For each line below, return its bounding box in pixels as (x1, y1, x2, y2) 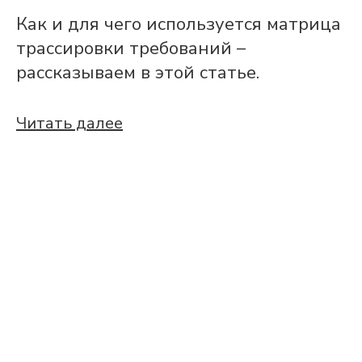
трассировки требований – (16, 36, 246, 61)
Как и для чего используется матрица (16, 12, 341, 36)
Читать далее (16, 112, 123, 134)
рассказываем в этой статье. (16, 61, 259, 85)
